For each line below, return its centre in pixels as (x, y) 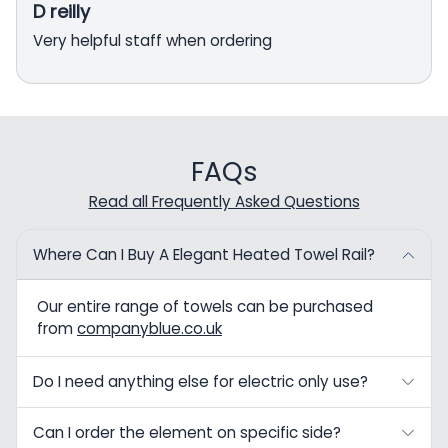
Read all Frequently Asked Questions (224, 201)
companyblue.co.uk (149, 328)
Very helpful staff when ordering (152, 40)
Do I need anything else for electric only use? (200, 381)
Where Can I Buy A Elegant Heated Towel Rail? (204, 254)
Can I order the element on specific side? (187, 432)
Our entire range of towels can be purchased (205, 306)
